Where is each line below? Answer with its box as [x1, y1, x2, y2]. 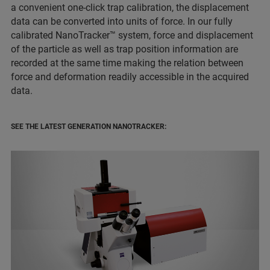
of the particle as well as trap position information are [11, 43, 238, 55]
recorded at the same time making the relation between [11, 57, 243, 69]
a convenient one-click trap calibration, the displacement [11, 2, 249, 14]
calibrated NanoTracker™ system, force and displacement [11, 30, 253, 42]
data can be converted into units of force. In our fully [11, 16, 233, 28]
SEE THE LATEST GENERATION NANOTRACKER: [11, 122, 166, 131]
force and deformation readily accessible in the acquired [11, 71, 249, 83]
